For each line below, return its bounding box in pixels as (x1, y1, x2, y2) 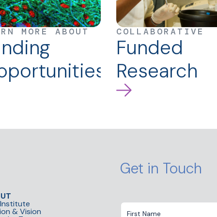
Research (116, 58, 198, 84)
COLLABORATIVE (116, 26, 204, 38)
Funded (116, 35, 183, 61)
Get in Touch (120, 159, 202, 178)
